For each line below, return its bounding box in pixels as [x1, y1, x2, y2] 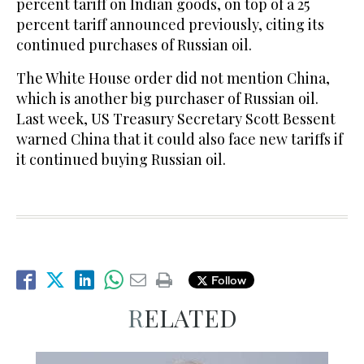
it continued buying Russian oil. [16, 149, 226, 169]
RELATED [143, 301, 237, 334]
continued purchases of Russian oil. [16, 34, 252, 54]
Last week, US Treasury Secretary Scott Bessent [16, 108, 336, 128]
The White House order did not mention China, [16, 67, 330, 88]
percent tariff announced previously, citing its [16, 14, 324, 34]
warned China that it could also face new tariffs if [16, 128, 343, 149]
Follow [208, 273, 246, 288]
